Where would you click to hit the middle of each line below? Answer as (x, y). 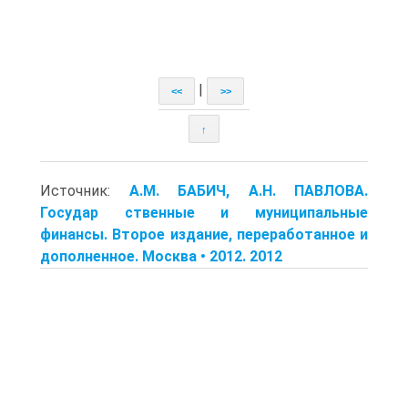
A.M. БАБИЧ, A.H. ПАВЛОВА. (248, 190)
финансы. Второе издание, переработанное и (204, 234)
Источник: (85, 190)
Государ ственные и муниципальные (204, 212)
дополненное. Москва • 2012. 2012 (161, 256)
